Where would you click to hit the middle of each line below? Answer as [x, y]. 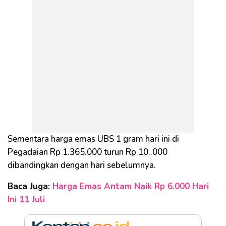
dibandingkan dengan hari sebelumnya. [83, 165]
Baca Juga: [30, 186]
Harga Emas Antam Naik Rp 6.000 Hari [131, 186]
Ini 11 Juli [26, 200]
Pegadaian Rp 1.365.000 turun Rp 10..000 [88, 152]
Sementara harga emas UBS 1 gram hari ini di [93, 139]
